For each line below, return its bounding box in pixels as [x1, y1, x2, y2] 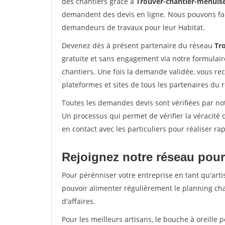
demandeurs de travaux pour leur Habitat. [62, 23, 205, 32]
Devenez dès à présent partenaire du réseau [62, 41, 214, 50]
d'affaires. [62, 196, 95, 206]
